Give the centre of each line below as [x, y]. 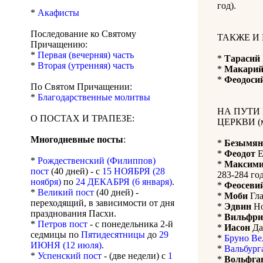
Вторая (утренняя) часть [86, 66]
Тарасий [242, 59]
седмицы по [56, 235]
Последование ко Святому [83, 34]
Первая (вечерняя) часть [86, 55]
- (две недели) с [135, 256]
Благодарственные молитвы [94, 97]
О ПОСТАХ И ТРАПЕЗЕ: [82, 119]
